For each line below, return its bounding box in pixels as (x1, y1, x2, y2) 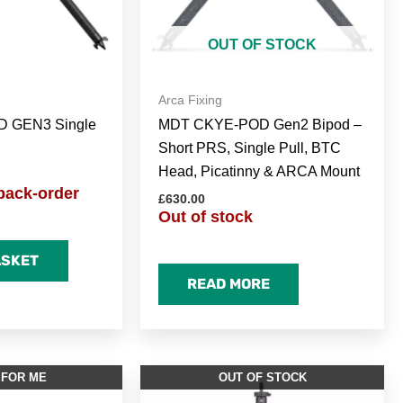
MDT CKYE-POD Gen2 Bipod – (157, 117, 362, 133)
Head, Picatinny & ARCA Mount (157, 164, 360, 180)
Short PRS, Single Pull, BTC (157, 140, 341, 157)
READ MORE (186, 274, 271, 292)
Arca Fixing (157, 93, 222, 107)
